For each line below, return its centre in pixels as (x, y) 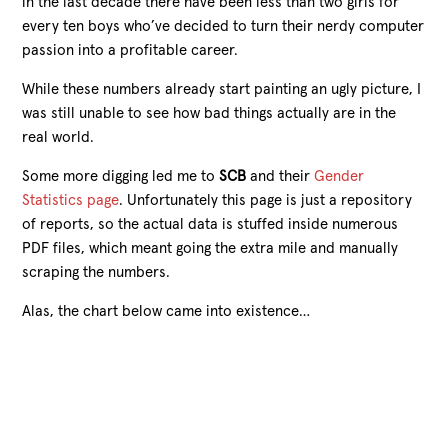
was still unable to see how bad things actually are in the (209, 113)
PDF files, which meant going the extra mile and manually (210, 248)
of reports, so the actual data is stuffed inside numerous (210, 224)
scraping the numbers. (96, 272)
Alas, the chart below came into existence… (166, 311)
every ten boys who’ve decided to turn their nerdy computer (223, 26)
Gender (339, 176)
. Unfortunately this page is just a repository (266, 200)
